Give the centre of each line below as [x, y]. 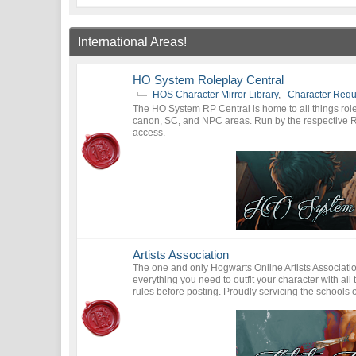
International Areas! [133, 42]
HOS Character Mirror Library [216, 95]
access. [149, 133]
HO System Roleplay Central [209, 80]
